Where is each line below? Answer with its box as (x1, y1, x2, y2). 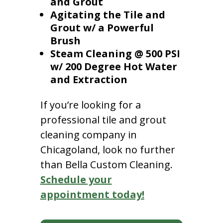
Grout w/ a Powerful (50, 20, 154, 34)
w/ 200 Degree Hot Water (50, 59, 177, 73)
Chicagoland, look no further (40, 142, 175, 156)
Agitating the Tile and (50, 7, 165, 21)
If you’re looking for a (40, 98, 141, 111)
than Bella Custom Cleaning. (40, 157, 173, 171)
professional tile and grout (40, 112, 166, 126)
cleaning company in (40, 127, 137, 141)
